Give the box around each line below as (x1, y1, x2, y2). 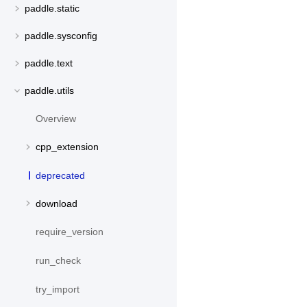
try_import (36, 283, 79, 295)
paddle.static (25, 3, 79, 14)
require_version (36, 225, 103, 237)
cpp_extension (36, 141, 99, 153)
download (36, 197, 77, 209)
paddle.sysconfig (25, 30, 97, 42)
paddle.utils (25, 85, 74, 97)
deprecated (36, 169, 85, 181)
